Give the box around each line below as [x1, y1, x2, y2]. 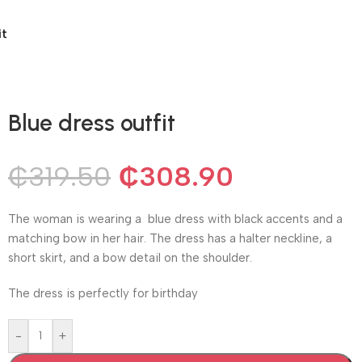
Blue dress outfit [8, 108, 175, 137]
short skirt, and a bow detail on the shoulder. [8, 250, 255, 265]
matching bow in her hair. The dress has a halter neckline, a [8, 230, 332, 246]
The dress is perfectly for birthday [8, 285, 201, 301]
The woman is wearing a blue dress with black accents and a [8, 211, 343, 226]
